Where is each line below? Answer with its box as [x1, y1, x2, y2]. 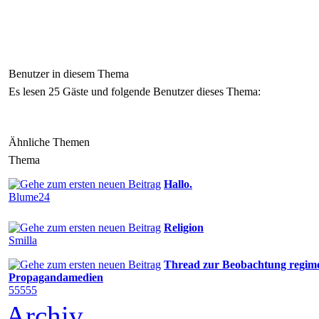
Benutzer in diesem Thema [9, 67, 129, 80]
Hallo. [164, 177, 192, 190]
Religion [164, 221, 204, 234]
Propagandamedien [9, 271, 103, 283]
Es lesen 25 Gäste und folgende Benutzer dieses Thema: [9, 85, 261, 98]
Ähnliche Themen [9, 135, 90, 148]
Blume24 [9, 190, 50, 203]
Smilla [9, 234, 37, 246]
